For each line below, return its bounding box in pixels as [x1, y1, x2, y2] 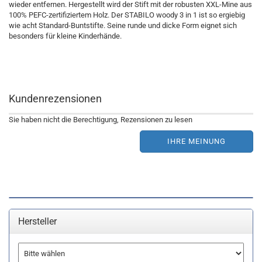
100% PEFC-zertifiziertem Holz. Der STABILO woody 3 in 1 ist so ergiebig [9, 11, 245, 19]
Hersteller [18, 216, 57, 227]
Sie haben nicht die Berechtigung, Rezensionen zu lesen [9, 115, 192, 124]
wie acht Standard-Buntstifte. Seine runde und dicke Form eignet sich [9, 21, 237, 30]
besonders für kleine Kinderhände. [9, 32, 122, 40]
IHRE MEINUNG [167, 137, 226, 146]
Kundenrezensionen [9, 92, 102, 105]
